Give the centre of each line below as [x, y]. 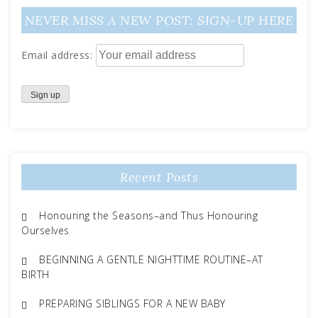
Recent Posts [159, 177]
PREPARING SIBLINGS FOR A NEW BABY [132, 304]
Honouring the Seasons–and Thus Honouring [148, 216]
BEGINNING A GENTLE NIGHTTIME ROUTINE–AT [151, 260]
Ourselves [45, 231]
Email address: [59, 55]
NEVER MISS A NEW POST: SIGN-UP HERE [159, 20]
